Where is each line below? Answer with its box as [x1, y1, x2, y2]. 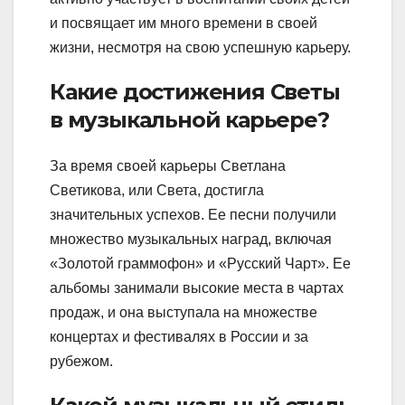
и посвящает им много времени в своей [50, 15, 317, 32]
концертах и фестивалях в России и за [50, 329, 308, 345]
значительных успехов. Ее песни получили [50, 207, 336, 223]
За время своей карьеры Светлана [50, 158, 286, 174]
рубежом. [50, 353, 113, 370]
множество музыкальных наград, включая [50, 231, 332, 248]
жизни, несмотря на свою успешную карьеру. [50, 40, 351, 56]
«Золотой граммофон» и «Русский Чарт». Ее [50, 256, 351, 272]
